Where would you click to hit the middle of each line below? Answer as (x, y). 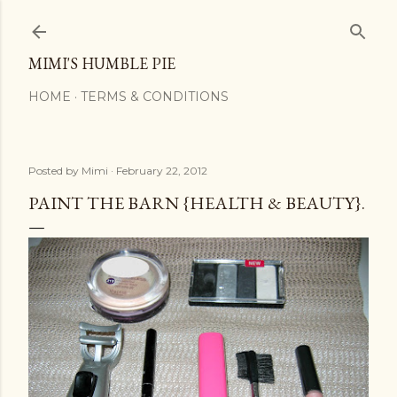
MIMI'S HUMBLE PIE (102, 63)
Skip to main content (198, 22)
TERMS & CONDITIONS (155, 97)
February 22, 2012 (162, 171)
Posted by (55, 171)
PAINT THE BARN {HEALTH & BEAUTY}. (197, 203)
